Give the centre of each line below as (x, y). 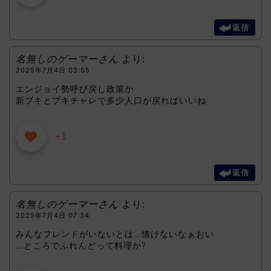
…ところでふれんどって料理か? (81, 245)
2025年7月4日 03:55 (53, 70)
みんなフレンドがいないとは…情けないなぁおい (115, 233)
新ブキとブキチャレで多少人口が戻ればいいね (111, 100)
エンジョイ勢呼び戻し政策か (75, 89)
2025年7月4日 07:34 (53, 215)
